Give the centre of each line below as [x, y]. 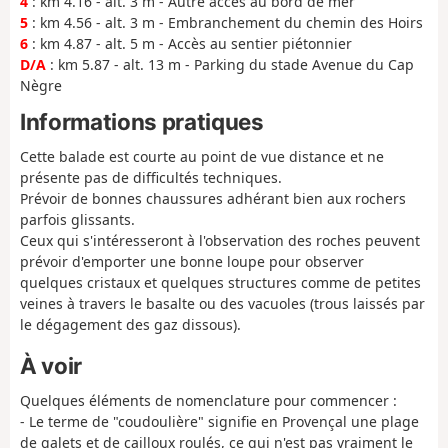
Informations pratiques [142, 121]
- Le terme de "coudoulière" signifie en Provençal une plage [219, 421]
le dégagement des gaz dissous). [130, 325]
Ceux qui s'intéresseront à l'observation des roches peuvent [220, 241]
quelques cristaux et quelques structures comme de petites [220, 283]
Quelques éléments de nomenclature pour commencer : [208, 400]
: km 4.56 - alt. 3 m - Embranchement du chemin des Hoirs [225, 23]
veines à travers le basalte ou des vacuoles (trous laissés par [222, 304]
